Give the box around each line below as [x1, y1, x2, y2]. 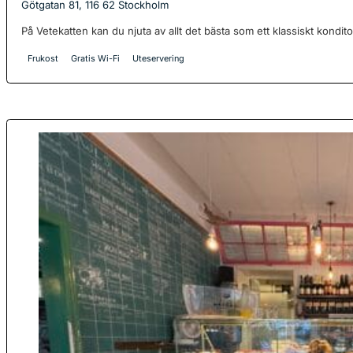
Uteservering [132, 53, 185, 65]
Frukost [28, 53, 59, 65]
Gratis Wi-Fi [71, 53, 121, 65]
